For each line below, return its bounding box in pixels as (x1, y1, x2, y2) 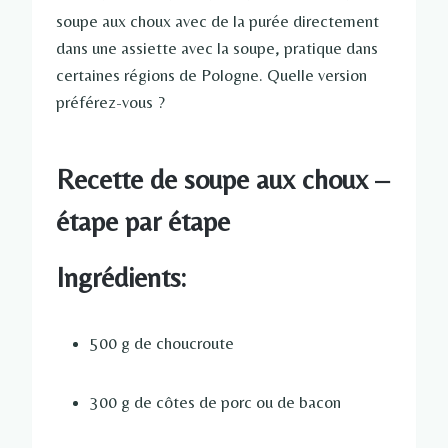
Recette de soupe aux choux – (56, 163, 389, 196)
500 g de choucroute (90, 333, 234, 354)
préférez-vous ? (56, 92, 165, 113)
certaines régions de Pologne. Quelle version (56, 65, 367, 86)
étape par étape (56, 205, 230, 238)
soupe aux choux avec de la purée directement (56, 11, 379, 32)
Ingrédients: (56, 261, 186, 294)
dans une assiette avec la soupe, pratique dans (56, 38, 378, 59)
